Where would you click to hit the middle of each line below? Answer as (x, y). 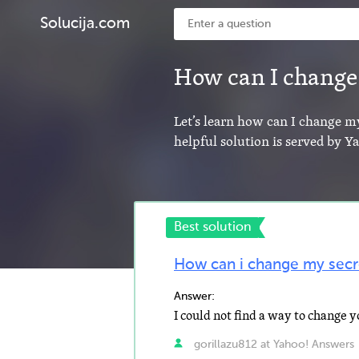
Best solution (213, 228)
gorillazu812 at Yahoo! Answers (272, 345)
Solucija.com (85, 24)
